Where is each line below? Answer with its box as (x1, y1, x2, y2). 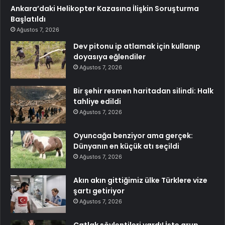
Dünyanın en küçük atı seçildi (73, 141, 179, 151)
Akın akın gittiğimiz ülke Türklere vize (73, 175, 207, 185)
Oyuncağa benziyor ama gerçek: (73, 130, 193, 141)
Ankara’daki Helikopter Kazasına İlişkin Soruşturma (11, 3, 199, 14)
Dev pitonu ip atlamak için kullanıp (73, 41, 200, 51)
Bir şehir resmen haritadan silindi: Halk (73, 85, 213, 96)
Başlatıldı (11, 14, 46, 24)
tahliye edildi (73, 96, 121, 106)
